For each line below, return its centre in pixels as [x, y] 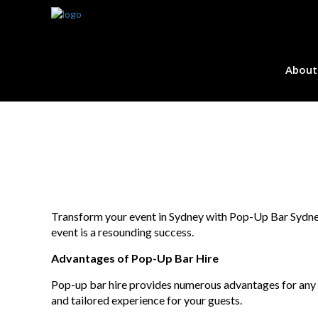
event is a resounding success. [122, 232]
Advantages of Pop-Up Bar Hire [135, 258]
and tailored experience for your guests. [147, 300]
